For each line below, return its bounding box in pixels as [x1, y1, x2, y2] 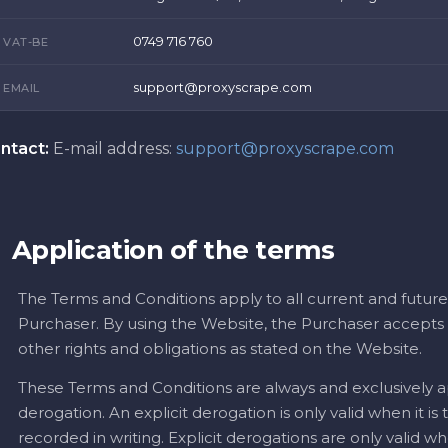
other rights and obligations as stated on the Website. [18, 339, 422, 358]
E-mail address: [49, 139, 172, 158]
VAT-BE [3, 34, 49, 49]
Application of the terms [12, 234, 335, 266]
